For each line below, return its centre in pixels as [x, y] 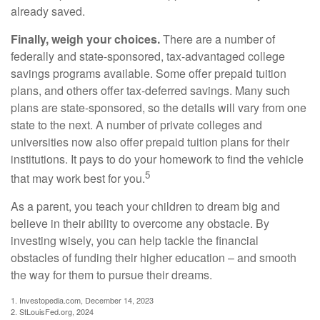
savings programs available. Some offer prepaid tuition [149, 73]
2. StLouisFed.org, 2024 [52, 312]
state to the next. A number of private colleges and [136, 124]
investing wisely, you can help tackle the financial [135, 241]
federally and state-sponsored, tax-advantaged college [148, 56]
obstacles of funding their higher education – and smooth [154, 258]
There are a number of [217, 39]
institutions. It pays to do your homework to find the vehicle [157, 159]
